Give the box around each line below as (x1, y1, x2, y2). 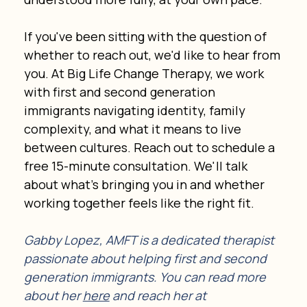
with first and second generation (23, 83, 218, 100)
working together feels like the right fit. (23, 194, 254, 211)
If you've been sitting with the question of (23, 27, 269, 45)
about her (23, 286, 83, 304)
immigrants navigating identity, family (23, 101, 248, 119)
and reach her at (109, 286, 209, 304)
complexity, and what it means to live (23, 120, 244, 137)
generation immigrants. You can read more (23, 268, 269, 285)
